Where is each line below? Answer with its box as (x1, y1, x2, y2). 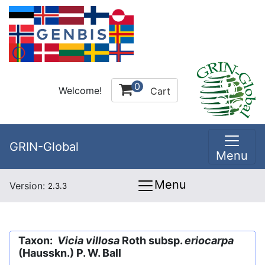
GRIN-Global (9, 140, 79, 154)
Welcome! (59, 84, 102, 96)
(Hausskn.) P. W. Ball (18, 247, 121, 259)
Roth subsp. (119, 234, 185, 247)
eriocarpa (185, 234, 234, 247)
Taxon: (18, 234, 57, 247)
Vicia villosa (57, 234, 119, 247)
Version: (9, 180, 48, 192)
